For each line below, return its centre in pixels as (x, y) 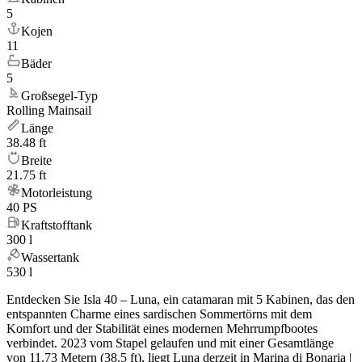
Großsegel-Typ (59, 96)
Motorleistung (57, 193)
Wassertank (50, 258)
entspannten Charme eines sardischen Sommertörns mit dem (159, 314)
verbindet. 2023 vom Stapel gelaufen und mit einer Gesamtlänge (170, 343)
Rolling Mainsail (49, 111)
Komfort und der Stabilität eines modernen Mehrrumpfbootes (162, 329)
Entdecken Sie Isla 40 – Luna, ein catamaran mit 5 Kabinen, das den (181, 300)
